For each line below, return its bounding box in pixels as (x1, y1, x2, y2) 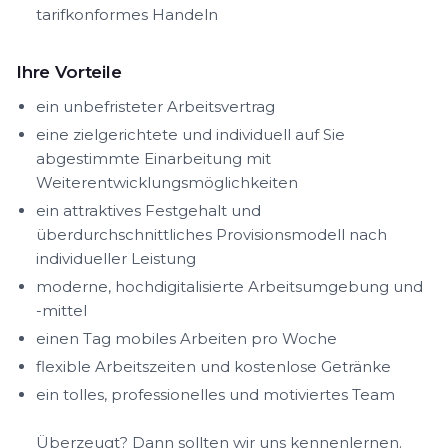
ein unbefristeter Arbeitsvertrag (36, 97, 275, 116)
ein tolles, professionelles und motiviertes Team (36, 385, 395, 404)
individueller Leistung (36, 249, 196, 268)
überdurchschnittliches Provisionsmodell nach (36, 225, 387, 244)
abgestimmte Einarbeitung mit (36, 149, 271, 168)
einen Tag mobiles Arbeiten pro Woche (36, 329, 337, 348)
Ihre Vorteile (16, 62, 122, 82)
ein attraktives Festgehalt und (36, 201, 261, 220)
